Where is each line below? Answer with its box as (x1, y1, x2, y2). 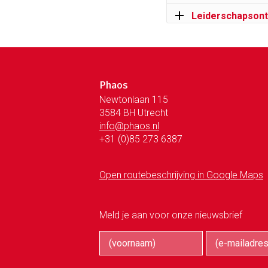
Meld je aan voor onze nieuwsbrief (99, 209, 242, 221)
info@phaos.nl (99, 120, 159, 132)
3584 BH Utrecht (99, 106, 168, 118)
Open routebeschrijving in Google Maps (99, 169, 263, 181)
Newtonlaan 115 (99, 93, 168, 105)
